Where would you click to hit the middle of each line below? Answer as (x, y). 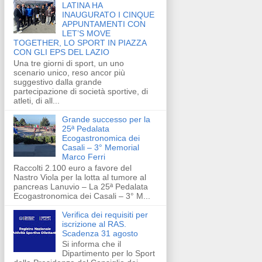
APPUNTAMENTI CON (104, 24)
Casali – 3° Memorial (100, 147)
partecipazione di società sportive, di (81, 91)
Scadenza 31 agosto (100, 233)
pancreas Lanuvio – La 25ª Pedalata (81, 186)
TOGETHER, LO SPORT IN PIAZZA (80, 42)
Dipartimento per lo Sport (108, 254)
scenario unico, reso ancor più (69, 72)
